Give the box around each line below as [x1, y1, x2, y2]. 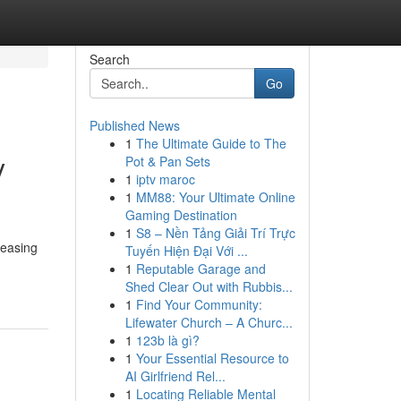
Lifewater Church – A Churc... [124, 313, 293, 331]
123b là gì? [135, 331, 200, 349]
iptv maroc [135, 170, 195, 188]
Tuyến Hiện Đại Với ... [124, 242, 248, 260]
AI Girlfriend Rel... [124, 367, 226, 385]
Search [89, 50, 130, 68]
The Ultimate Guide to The [135, 134, 286, 152]
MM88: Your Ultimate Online [135, 188, 295, 206]
